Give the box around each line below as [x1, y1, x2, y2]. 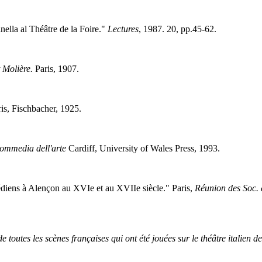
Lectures [107, 23, 139, 34]
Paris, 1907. [32, 63, 79, 74]
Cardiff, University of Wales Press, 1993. [65, 143, 220, 153]
